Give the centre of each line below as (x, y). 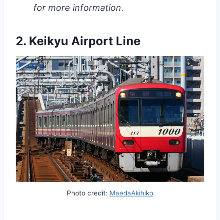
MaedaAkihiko (131, 193)
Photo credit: (88, 193)
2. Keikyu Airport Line (78, 41)
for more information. (79, 8)
